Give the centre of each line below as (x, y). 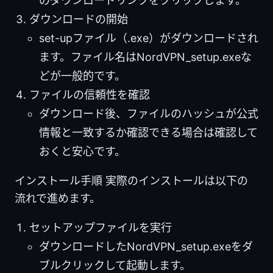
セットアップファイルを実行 (101, 228)
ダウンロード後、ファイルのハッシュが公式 (149, 114)
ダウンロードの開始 (79, 19)
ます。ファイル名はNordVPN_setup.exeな (145, 57)
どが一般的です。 (82, 76)
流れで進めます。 (58, 199)
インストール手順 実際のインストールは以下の (131, 181)
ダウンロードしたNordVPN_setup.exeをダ (146, 247)
